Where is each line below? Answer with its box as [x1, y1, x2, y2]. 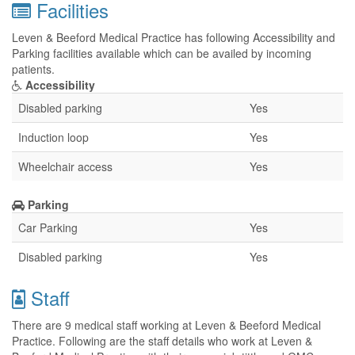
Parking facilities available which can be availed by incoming [12, 45, 311, 61]
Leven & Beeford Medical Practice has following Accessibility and [12, 29, 335, 45]
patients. [12, 61, 55, 77]
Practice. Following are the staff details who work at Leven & [12, 333, 312, 349]
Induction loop [18, 129, 89, 145]
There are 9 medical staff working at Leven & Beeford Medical [12, 317, 321, 333]
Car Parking [18, 219, 78, 235]
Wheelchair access [18, 158, 113, 174]
